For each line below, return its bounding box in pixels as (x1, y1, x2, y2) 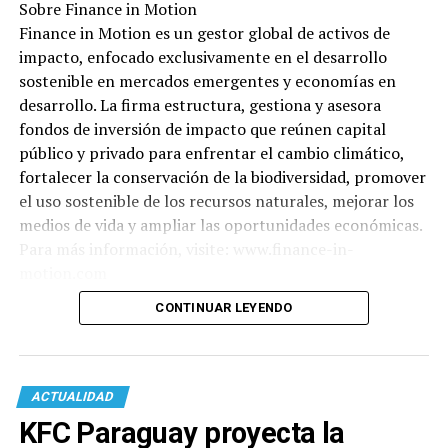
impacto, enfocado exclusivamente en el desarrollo (18, 46, 387, 69)
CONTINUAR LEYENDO (155, 300, 293, 316)
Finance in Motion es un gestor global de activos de (18, 22, 390, 45)
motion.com (18, 262, 107, 285)
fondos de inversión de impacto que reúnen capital (18, 118, 386, 141)
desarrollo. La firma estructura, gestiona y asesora (18, 94, 381, 117)
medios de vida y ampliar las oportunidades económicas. (18, 214, 423, 237)
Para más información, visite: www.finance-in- (18, 238, 354, 261)
